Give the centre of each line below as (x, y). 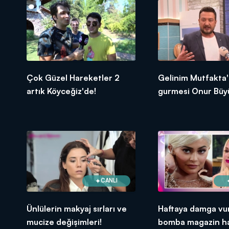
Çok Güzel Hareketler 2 (73, 77)
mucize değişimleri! (64, 222)
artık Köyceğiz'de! (61, 91)
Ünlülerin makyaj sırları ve (77, 208)
